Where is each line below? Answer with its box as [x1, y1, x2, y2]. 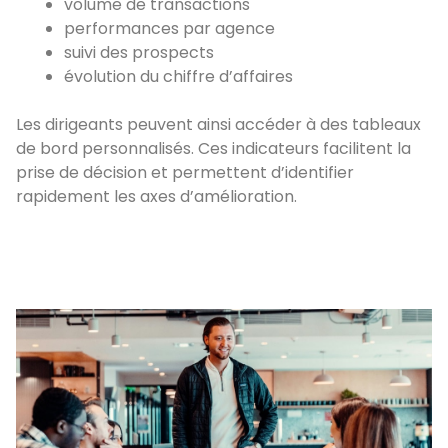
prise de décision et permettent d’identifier [16, 161, 354, 185]
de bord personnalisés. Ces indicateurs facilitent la [16, 137, 411, 161]
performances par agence [64, 17, 275, 41]
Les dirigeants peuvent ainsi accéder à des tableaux [16, 113, 421, 137]
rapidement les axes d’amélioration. [16, 185, 297, 209]
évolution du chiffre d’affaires [64, 65, 293, 89]
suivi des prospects [64, 41, 214, 65]
